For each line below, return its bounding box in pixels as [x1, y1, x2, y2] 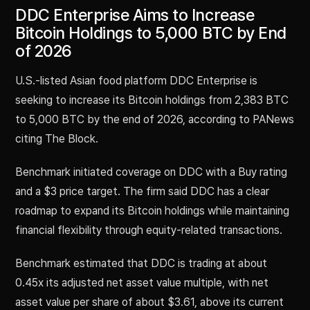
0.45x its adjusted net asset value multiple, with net [15, 276, 268, 290]
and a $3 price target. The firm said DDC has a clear [15, 185, 269, 199]
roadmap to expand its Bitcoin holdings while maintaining [15, 204, 289, 218]
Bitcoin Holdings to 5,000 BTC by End [15, 23, 286, 44]
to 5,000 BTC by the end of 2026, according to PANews [15, 113, 294, 127]
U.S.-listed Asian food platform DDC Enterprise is [15, 74, 257, 88]
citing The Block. [15, 132, 98, 146]
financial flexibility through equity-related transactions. [15, 224, 282, 237]
